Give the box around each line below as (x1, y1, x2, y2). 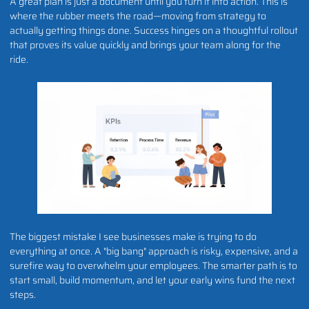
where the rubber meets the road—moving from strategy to (10, 8, 266, 23)
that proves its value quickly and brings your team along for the (10, 37, 281, 52)
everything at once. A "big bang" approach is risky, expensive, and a (10, 243, 298, 259)
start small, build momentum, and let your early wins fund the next (10, 272, 295, 288)
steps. (10, 286, 36, 302)
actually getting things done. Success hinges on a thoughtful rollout (10, 22, 298, 38)
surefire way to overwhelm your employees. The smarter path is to (10, 257, 297, 273)
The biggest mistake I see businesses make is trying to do (10, 228, 257, 244)
